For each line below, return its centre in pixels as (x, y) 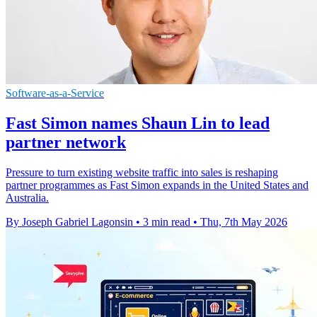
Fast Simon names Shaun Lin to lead (138, 123)
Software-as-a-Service (55, 93)
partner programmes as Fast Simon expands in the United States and (157, 185)
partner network (66, 142)
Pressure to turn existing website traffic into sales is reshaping (142, 172)
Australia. (27, 197)
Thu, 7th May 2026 (244, 221)
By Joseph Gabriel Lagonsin (69, 221)
